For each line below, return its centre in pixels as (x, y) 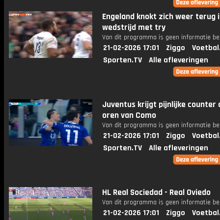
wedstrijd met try (134, 27)
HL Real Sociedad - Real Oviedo (156, 192)
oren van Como (129, 115)
